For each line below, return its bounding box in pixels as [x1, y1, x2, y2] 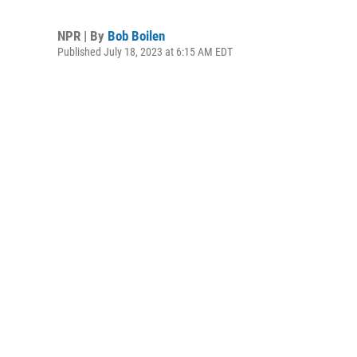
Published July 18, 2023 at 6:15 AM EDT [57, 45, 233, 58]
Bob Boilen [108, 28, 165, 44]
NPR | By [57, 28, 108, 44]
